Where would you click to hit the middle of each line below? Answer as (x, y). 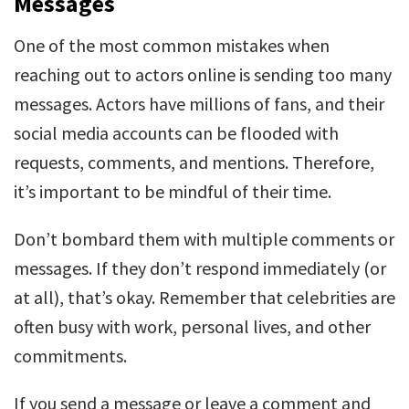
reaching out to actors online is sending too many (203, 74)
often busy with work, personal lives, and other (192, 326)
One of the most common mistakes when (172, 45)
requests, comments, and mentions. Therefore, (194, 162)
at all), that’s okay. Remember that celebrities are (204, 297)
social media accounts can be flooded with (176, 133)
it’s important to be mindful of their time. (173, 191)
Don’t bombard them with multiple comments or (204, 239)
